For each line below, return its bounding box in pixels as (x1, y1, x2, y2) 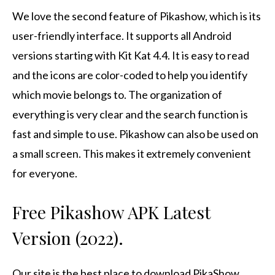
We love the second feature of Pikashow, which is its (12, 9, 261, 23)
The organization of (128, 87, 222, 101)
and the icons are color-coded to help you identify (12, 68, 247, 82)
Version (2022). (12, 226, 123, 249)
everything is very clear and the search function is (12, 107, 248, 121)
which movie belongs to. (12, 87, 126, 101)
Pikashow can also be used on (119, 126, 258, 141)
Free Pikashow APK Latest (12, 200, 211, 223)
